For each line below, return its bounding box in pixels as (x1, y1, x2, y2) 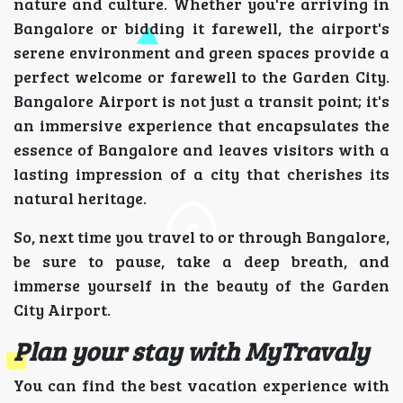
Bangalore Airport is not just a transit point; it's (13, 90, 390, 112)
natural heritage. (13, 187, 147, 210)
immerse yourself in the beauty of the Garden (13, 274, 390, 297)
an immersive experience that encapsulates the (13, 114, 390, 137)
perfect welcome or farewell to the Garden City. (13, 66, 390, 88)
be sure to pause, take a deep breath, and (13, 250, 390, 273)
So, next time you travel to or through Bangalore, (13, 226, 390, 248)
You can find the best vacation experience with (13, 374, 390, 397)
